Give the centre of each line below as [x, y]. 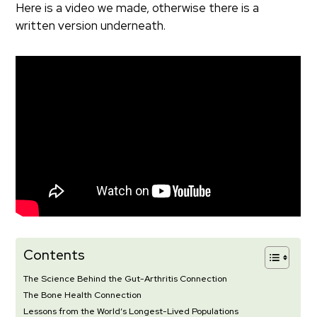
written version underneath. [91, 25]
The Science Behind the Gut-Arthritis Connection [126, 278]
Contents [54, 254]
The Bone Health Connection [83, 294]
